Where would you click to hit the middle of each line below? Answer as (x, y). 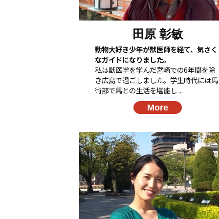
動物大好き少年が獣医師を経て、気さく (156, 49)
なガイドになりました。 (132, 59)
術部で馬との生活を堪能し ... (139, 90)
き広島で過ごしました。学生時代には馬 (156, 80)
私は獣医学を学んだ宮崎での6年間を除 (155, 69)
